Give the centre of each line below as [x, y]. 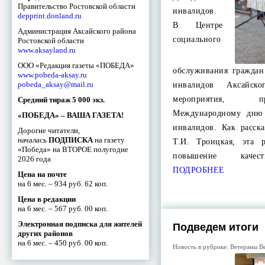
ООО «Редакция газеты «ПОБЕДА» [76, 65]
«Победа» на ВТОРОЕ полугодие [73, 149]
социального [197, 39]
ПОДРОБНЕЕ [199, 170]
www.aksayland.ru [47, 50]
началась [33, 140]
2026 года [34, 159]
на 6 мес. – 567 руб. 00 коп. [63, 208]
